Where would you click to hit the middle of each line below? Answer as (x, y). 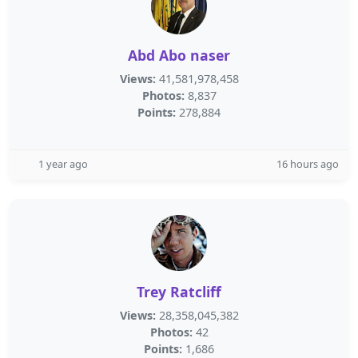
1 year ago (63, 164)
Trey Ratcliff (179, 292)
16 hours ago (308, 164)
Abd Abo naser (179, 55)
